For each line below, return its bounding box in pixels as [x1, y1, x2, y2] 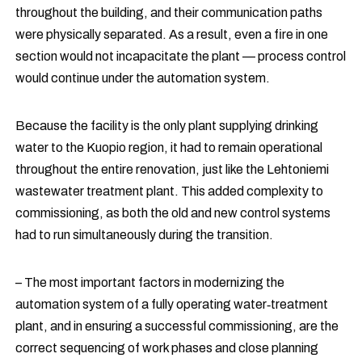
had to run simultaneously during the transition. [15, 228, 274, 242]
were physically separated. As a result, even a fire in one [15, 27, 329, 42]
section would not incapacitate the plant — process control [15, 49, 347, 64]
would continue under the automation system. [15, 71, 271, 86]
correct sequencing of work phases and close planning [15, 341, 319, 356]
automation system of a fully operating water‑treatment [15, 297, 329, 312]
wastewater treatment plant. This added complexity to [15, 184, 324, 199]
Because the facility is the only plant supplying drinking [15, 119, 319, 133]
